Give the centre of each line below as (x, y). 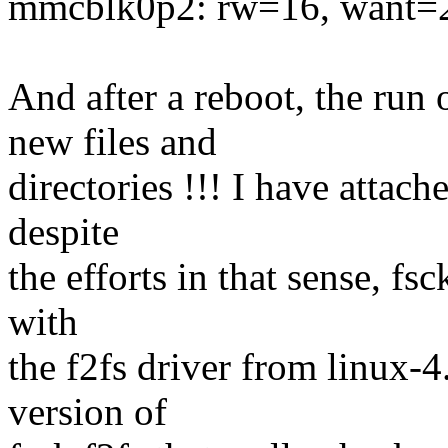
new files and (112, 142)
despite (63, 232)
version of (87, 412)
